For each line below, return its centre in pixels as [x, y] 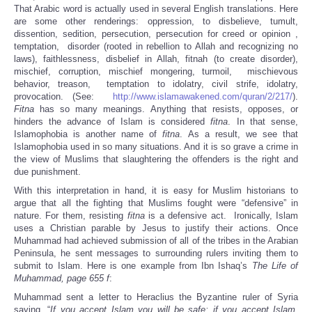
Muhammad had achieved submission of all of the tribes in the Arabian [156, 241]
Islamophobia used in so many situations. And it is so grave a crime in [156, 147]
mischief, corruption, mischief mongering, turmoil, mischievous [156, 72]
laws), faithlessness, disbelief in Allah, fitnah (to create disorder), [156, 59]
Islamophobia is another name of [88, 134]
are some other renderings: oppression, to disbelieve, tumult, [156, 22]
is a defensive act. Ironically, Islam [224, 216]
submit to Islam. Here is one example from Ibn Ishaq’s [133, 266]
